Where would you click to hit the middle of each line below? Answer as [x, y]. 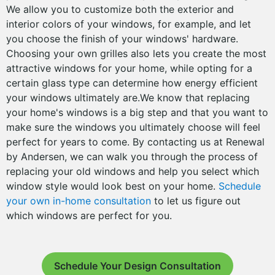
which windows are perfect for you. [89, 215]
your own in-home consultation [79, 201]
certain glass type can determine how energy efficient [132, 83]
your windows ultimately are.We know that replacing [128, 98]
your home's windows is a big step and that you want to [137, 112]
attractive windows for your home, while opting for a [129, 68]
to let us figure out [196, 201]
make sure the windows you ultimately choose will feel [133, 127]
